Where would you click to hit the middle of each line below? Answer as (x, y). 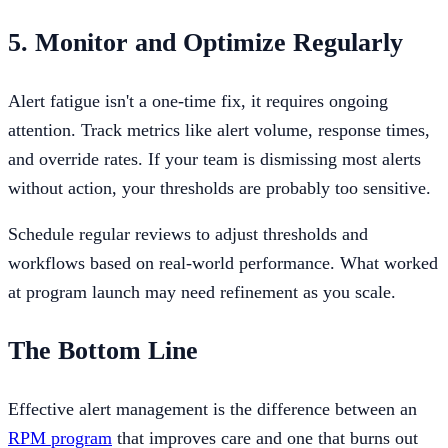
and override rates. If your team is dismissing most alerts (214, 158)
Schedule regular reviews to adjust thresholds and (188, 234)
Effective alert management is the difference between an (212, 408)
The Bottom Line (103, 351)
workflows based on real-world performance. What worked (223, 263)
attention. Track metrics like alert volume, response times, (219, 129)
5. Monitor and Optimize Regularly (205, 42)
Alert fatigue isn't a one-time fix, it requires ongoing (198, 100)
